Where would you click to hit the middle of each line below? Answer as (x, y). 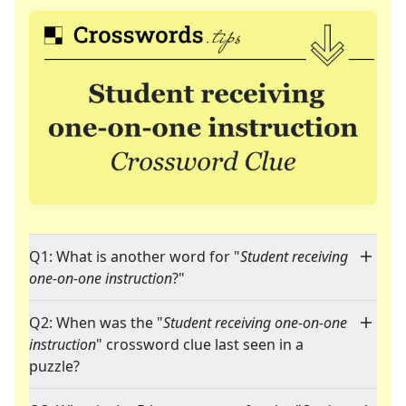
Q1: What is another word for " (135, 257)
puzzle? (54, 367)
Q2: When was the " (96, 323)
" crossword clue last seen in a (200, 345)
